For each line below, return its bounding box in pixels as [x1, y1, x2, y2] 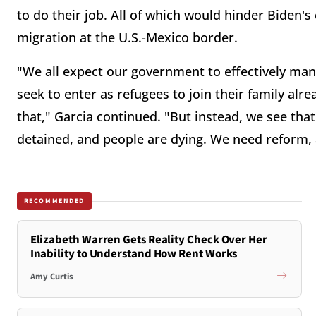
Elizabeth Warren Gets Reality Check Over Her [30, 231, 267, 249]
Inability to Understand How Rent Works [30, 245, 238, 263]
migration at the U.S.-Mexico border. [17, 29, 238, 47]
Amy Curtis [30, 269, 73, 283]
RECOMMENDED [23, 195, 85, 206]
